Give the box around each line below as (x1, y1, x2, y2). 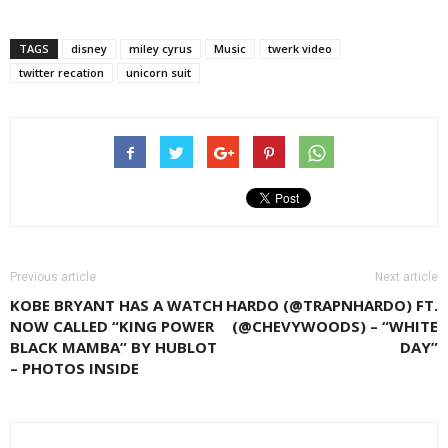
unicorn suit (126, 64, 191, 80)
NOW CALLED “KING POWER (10, 315, 214, 336)
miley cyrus (129, 40, 192, 56)
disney (71, 40, 107, 56)
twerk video (268, 40, 332, 56)
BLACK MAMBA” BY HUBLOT (10, 336, 217, 357)
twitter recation (19, 64, 104, 80)
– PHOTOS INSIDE (10, 357, 139, 378)
